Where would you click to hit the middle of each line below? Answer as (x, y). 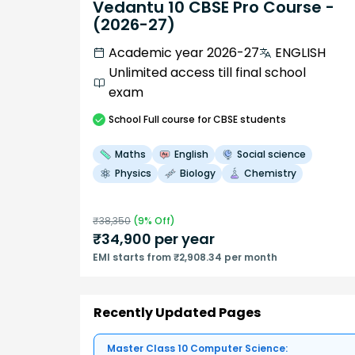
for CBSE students (240, 120)
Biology (198, 174)
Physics (133, 174)
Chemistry (270, 174)
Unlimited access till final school (207, 73)
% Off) (160, 221)
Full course (169, 120)
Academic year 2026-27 (184, 53)
